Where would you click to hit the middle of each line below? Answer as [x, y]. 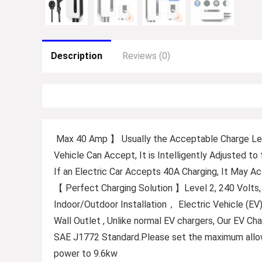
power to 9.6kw [86, 254]
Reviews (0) [146, 56]
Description [77, 56]
